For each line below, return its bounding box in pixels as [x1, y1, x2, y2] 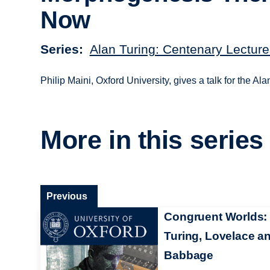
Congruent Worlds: [164, 210, 268, 223]
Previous [46, 190, 88, 201]
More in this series [40, 125, 264, 155]
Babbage [164, 248, 214, 262]
